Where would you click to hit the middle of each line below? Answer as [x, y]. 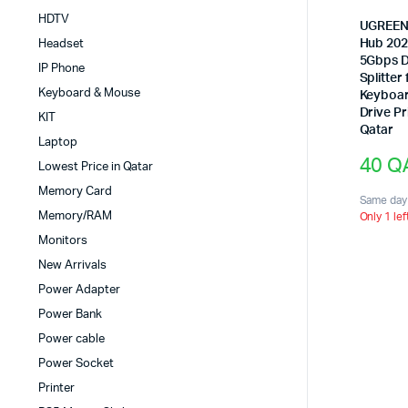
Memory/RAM [75, 217]
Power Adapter [79, 291]
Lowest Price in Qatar [96, 168]
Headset [61, 45]
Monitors [63, 241]
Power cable [71, 340]
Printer [56, 389]
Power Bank [70, 315]
